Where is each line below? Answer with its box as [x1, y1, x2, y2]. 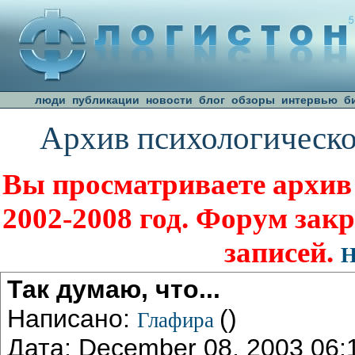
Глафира [137, 307, 219, 332]
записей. [223, 235, 341, 269]
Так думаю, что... [7, 274, 220, 303]
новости [146, 94, 193, 106]
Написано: [7, 303, 137, 333]
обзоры [231, 94, 275, 106]
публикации [72, 94, 139, 106]
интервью [281, 94, 338, 106]
